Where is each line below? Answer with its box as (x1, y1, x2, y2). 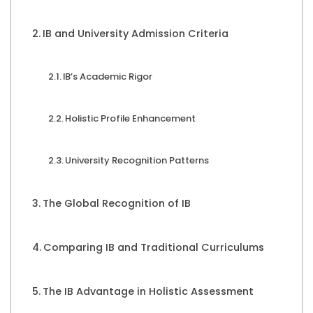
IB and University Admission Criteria (42, 27, 228, 41)
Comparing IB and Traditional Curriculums (43, 240, 264, 254)
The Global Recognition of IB (42, 196, 191, 210)
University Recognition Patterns (65, 154, 210, 167)
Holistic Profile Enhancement (65, 112, 196, 125)
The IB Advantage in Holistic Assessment (42, 284, 254, 298)
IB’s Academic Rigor (63, 70, 153, 83)
